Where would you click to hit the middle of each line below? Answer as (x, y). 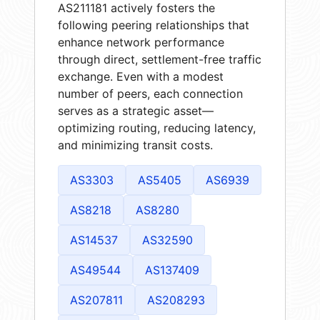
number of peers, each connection (150, 93)
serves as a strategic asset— (136, 110)
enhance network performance (141, 42)
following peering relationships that (154, 25)
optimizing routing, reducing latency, (157, 127)
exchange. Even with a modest (141, 76)
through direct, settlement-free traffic (160, 59)
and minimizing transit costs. (135, 145)
